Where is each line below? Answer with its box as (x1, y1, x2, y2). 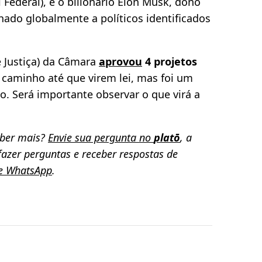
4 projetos (142, 54, 197, 69)
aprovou (99, 54, 142, 69)
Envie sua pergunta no (48, 130, 154, 145)
